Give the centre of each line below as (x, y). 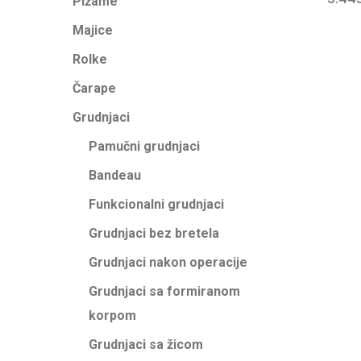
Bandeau (115, 175)
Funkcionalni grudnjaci (156, 204)
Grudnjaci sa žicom (146, 344)
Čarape (94, 88)
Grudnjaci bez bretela (154, 233)
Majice (93, 30)
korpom (112, 315)
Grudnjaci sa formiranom (164, 291)
